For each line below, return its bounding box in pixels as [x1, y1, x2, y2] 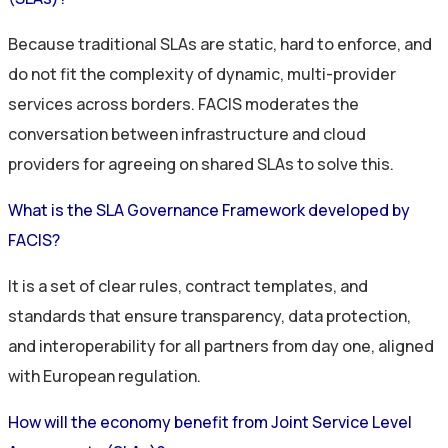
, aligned [371, 334, 434, 357]
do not [8, 62, 57, 85]
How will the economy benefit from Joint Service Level [8, 410, 412, 433]
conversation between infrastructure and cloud [8, 122, 366, 145]
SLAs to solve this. [254, 152, 394, 175]
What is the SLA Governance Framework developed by [8, 198, 410, 221]
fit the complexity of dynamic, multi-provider [57, 62, 396, 85]
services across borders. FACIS [8, 92, 245, 115]
